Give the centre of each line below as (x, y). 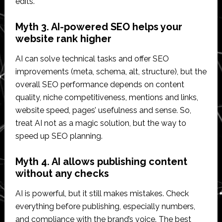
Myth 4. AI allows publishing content (101, 162)
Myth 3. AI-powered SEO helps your (99, 27)
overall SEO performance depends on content (100, 85)
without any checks (62, 174)
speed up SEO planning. (59, 136)
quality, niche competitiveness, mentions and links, (107, 98)
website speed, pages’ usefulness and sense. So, (103, 111)
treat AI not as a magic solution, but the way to (101, 123)
